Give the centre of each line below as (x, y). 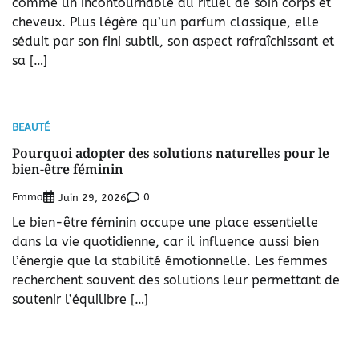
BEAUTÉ (31, 127)
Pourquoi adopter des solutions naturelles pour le (171, 153)
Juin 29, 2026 (93, 197)
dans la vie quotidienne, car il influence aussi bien (165, 241)
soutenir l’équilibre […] (80, 299)
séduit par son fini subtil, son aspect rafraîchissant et (173, 41)
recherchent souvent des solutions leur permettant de (176, 280)
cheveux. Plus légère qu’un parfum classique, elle (165, 22)
